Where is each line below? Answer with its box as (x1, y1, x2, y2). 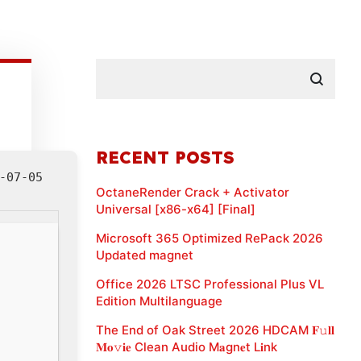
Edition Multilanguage (96, 293, 222, 309)
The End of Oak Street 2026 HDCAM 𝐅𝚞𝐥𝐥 (96, 322, 334, 338)
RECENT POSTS (96, 146, 234, 168)
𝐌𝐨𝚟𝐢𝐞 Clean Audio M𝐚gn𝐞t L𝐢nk (96, 338, 277, 355)
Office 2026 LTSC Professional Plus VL (96, 276, 324, 292)
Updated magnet (96, 247, 193, 263)
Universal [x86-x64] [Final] (96, 201, 255, 217)
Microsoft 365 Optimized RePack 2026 (96, 230, 323, 246)
